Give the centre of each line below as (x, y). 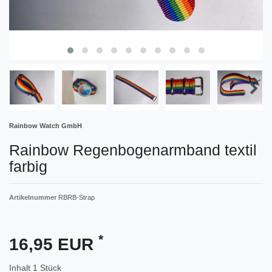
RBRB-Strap (76, 197)
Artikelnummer (34, 197)
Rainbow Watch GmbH (46, 125)
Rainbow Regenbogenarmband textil (133, 150)
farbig (28, 166)
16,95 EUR (54, 244)
